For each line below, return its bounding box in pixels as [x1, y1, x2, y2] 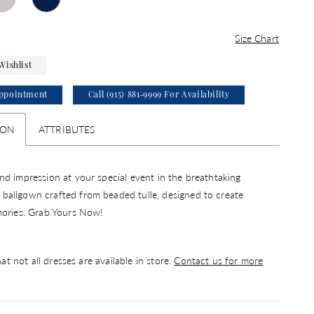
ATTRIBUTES [38, 121, 95, 136]
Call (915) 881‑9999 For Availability [88, 90, 230, 100]
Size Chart [235, 30, 279, 45]
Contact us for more [174, 252, 264, 267]
